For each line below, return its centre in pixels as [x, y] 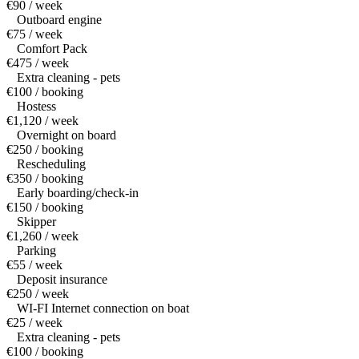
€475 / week [38, 63]
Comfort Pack [52, 49]
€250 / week [38, 294]
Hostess [36, 107]
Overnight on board [67, 135]
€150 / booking [45, 208]
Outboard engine [59, 20]
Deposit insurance [62, 280]
